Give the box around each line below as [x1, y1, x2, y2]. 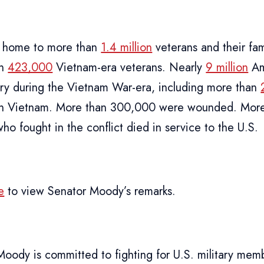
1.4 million [101, 39, 153, 56]
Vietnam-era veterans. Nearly [52, 59, 206, 76]
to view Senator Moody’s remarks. [4, 183, 176, 200]
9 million [206, 59, 249, 76]
